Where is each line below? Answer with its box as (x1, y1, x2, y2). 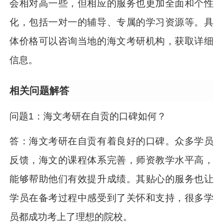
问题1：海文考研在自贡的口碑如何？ (9, 111, 167, 122)
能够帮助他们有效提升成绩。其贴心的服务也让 (9, 174, 214, 185)
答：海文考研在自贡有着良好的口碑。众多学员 (9, 136, 214, 147)
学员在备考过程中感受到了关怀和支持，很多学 (9, 193, 214, 204)
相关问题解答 (9, 85, 70, 96)
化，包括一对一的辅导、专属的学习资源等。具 (9, 17, 214, 28)
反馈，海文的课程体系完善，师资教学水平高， (9, 155, 214, 166)
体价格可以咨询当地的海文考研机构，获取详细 (9, 36, 214, 47)
